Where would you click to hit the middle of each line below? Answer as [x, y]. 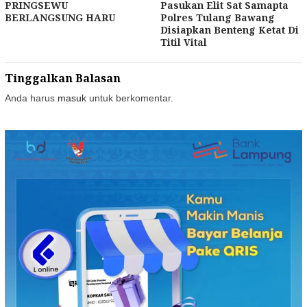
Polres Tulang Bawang [218, 17]
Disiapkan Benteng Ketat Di [230, 29]
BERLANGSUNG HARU [60, 17]
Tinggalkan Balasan [63, 78]
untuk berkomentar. [130, 98]
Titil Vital [184, 42]
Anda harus [31, 98]
